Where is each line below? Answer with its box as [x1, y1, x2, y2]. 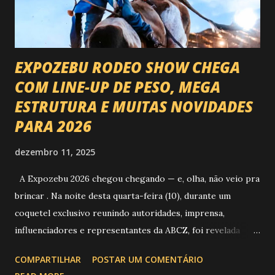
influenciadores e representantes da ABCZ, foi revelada [15, 224, 240, 236]
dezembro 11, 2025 [15, 145, 95, 158]
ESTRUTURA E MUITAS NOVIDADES [15, 96, 253, 117]
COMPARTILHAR [15, 253, 81, 265]
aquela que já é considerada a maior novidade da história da [15, 241, 256, 253]
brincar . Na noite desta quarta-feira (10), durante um [15, 190, 231, 201]
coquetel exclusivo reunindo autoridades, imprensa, [15, 207, 225, 219]
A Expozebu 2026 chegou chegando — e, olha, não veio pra [15, 172, 260, 184]
